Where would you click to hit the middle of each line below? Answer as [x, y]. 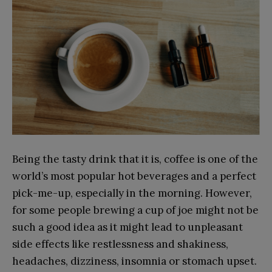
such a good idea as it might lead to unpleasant [127, 227]
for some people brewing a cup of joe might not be [135, 210]
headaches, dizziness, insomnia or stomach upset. [134, 261]
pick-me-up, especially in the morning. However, [132, 193]
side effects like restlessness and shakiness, [120, 244]
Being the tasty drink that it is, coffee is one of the [135, 159]
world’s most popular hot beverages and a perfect [134, 176]
